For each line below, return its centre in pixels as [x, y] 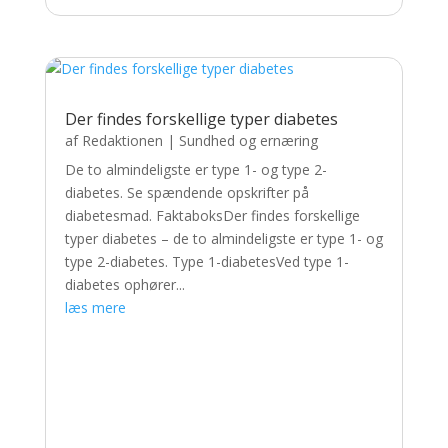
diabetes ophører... [124, 285]
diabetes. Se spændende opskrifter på [186, 193]
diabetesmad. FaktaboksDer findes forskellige [212, 216]
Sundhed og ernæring [248, 141]
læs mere [95, 308]
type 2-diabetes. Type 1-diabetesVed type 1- [206, 262]
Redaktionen [122, 141]
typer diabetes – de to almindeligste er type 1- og [223, 239]
